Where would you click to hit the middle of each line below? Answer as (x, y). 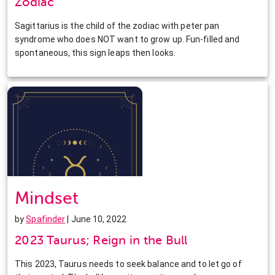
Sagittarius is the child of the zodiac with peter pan (117, 25)
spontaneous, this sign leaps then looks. (95, 52)
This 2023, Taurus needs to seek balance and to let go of (128, 264)
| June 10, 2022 (96, 219)
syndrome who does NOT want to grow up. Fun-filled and (127, 39)
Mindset (47, 198)
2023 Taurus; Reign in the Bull (101, 240)
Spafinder (46, 219)
